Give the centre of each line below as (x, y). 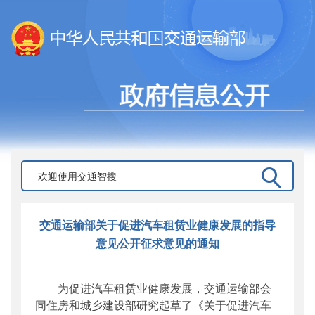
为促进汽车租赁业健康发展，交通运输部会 (153, 288)
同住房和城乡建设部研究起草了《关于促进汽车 (153, 304)
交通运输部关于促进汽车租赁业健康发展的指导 (157, 224)
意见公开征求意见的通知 (157, 243)
